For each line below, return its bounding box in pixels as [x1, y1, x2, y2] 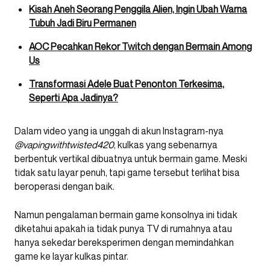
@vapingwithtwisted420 [14, 139, 114, 151]
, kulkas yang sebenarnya [114, 139, 218, 151]
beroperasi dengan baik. [14, 180, 115, 193]
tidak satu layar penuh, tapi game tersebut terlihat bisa [14, 166, 240, 179]
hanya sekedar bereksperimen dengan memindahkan [14, 236, 234, 249]
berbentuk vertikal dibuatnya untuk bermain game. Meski [14, 152, 247, 165]
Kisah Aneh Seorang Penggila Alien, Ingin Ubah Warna [29, 3, 247, 16]
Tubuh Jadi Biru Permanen [29, 17, 136, 30]
